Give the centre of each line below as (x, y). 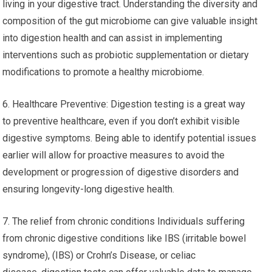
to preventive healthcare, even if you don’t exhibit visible (121, 121)
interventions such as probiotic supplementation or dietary (126, 55)
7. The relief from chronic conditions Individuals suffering (124, 221)
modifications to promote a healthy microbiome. (104, 72)
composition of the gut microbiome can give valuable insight (130, 21)
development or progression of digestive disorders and (121, 172)
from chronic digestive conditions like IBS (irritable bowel (124, 238)
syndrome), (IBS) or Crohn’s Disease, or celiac (99, 255)
